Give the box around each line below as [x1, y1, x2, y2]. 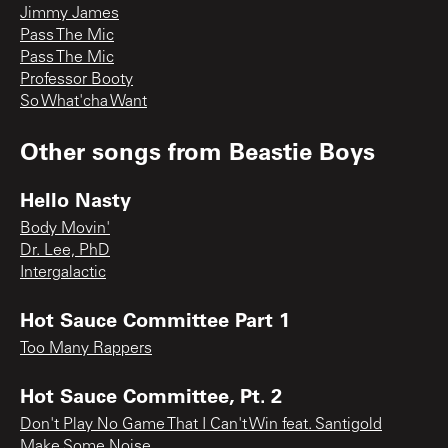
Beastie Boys [229, 134, 375, 166]
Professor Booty [20, 71, 133, 88]
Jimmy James [20, 5, 119, 22]
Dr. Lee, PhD [20, 242, 110, 259]
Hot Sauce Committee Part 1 [20, 305, 290, 332]
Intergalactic [20, 264, 106, 281]
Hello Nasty [20, 185, 131, 212]
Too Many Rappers [20, 340, 152, 357]
